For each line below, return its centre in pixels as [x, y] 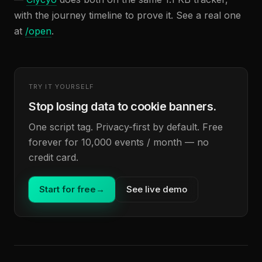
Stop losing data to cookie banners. [123, 106]
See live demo [157, 189]
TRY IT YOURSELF [62, 87]
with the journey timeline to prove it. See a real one [127, 15]
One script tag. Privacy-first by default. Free [126, 127]
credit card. [54, 157]
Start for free [68, 189]
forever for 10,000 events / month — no [119, 142]
